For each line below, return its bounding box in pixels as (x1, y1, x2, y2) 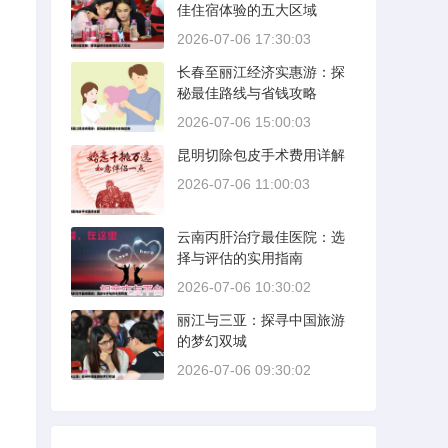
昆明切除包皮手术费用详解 (177, 147, 345, 163)
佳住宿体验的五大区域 (177, 2, 317, 18)
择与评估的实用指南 (177, 250, 303, 266)
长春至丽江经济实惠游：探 (177, 64, 345, 80)
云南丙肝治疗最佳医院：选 (177, 229, 345, 245)
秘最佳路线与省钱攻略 (177, 85, 317, 101)
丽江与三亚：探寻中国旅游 (177, 312, 345, 328)
